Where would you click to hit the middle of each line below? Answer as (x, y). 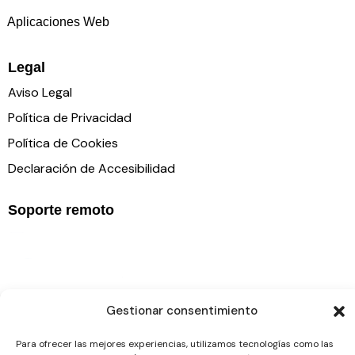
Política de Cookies (63, 143)
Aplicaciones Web (59, 21)
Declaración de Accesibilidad (92, 169)
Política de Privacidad (70, 118)
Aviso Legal (40, 93)
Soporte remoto (61, 210)
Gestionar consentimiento (181, 311)
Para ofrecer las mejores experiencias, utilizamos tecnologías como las (175, 344)
